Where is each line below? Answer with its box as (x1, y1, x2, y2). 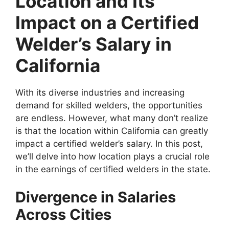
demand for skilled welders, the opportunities (15, 100, 202, 110)
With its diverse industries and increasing (15, 87, 185, 98)
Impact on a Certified (15, 11, 199, 33)
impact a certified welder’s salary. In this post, (15, 138, 203, 149)
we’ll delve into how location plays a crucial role (15, 151, 210, 162)
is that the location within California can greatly (15, 125, 208, 136)
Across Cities (15, 205, 111, 224)
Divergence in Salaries (15, 188, 176, 207)
